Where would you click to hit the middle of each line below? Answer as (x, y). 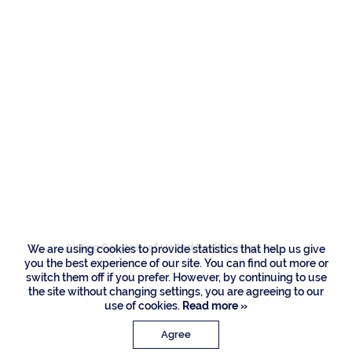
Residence (176, 108)
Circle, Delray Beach (176, 189)
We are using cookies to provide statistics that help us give (176, 249)
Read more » (214, 306)
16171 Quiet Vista (176, 145)
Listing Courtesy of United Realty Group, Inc (173, 247)
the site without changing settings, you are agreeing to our (176, 291)
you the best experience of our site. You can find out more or (176, 263)
